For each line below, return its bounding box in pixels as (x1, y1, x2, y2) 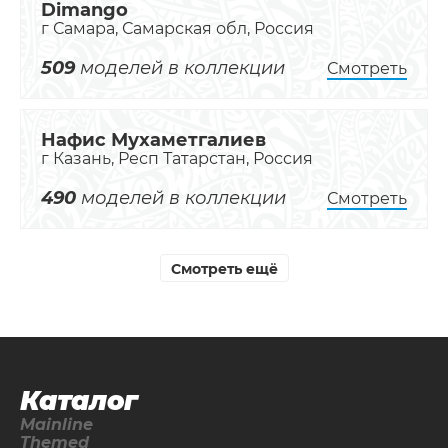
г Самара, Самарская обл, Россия (41, 19, 314, 39)
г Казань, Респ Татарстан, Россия (41, 149, 313, 169)
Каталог (20, 385, 138, 418)
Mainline (20, 415, 93, 435)
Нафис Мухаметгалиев (41, 129, 266, 152)
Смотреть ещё (170, 260, 278, 279)
